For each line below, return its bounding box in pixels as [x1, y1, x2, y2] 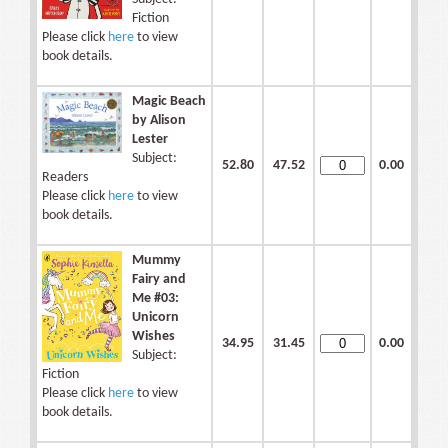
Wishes [132, 329, 175, 345]
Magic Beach [132, 94, 206, 110]
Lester [132, 132, 168, 148]
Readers [42, 170, 88, 186]
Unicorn [132, 310, 179, 326]
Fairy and [132, 272, 186, 288]
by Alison [132, 113, 186, 129]
